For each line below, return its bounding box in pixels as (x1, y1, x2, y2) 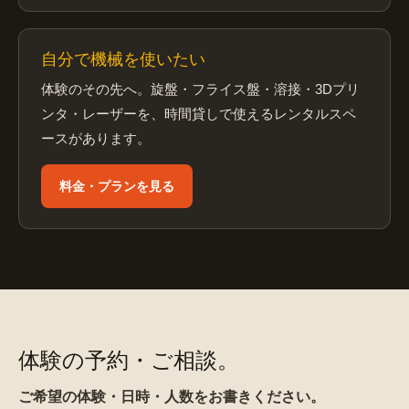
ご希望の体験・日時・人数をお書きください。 (18, 389, 325, 405)
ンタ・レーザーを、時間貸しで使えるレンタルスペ (41, 107, 356, 122)
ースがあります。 (41, 131, 151, 147)
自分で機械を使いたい (41, 50, 205, 69)
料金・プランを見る (59, 179, 174, 194)
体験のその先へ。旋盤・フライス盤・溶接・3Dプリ (41, 82, 360, 98)
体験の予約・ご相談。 (18, 348, 239, 373)
